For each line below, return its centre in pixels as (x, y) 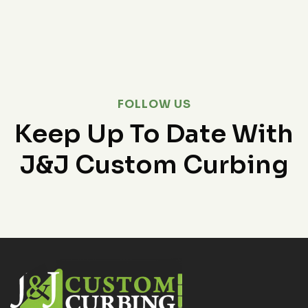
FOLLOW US (154, 104)
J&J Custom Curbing (154, 165)
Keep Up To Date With (154, 134)
